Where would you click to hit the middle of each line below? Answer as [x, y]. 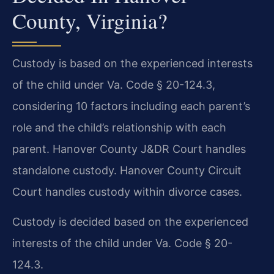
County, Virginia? [90, 20]
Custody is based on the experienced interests [132, 63]
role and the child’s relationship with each [119, 127]
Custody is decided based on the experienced [130, 222]
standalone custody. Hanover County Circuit [127, 170]
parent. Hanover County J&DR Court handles [129, 149]
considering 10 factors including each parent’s [131, 106]
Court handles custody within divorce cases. [127, 191]
